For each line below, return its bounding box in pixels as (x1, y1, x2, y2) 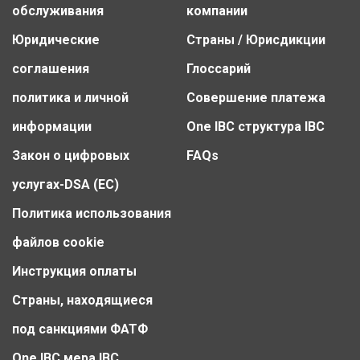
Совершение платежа (186, 89, 325, 105)
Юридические (12, 31, 100, 47)
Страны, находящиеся (12, 292, 153, 308)
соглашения (12, 60, 89, 76)
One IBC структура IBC (186, 118, 325, 134)
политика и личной (12, 89, 129, 105)
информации (12, 118, 92, 134)
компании (186, 2, 247, 18)
